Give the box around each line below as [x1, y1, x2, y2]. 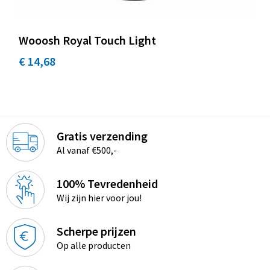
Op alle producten [56, 239, 131, 251]
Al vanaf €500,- [56, 143, 117, 156]
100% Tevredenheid [56, 175, 158, 191]
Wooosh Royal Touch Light [18, 32, 156, 48]
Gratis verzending [56, 128, 148, 143]
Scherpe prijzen [56, 223, 136, 239]
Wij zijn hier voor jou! [56, 191, 142, 204]
